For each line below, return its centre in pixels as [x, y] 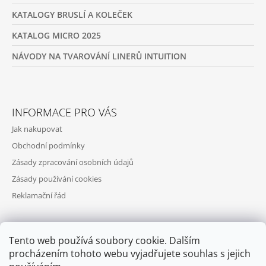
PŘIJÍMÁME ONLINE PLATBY [78, 247]
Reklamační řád [39, 196]
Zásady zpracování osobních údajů [73, 162]
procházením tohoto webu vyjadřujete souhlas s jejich [130, 254]
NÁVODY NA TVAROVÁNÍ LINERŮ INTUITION [99, 56]
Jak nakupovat [37, 129]
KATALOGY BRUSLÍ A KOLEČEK [72, 15]
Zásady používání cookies [57, 179]
